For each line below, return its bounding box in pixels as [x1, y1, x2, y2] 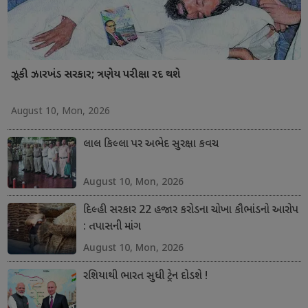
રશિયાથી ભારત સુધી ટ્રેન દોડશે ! [82, 269, 208, 284]
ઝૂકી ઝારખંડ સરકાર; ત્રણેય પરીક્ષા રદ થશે [10, 67, 180, 82]
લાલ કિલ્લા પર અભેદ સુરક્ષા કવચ [82, 137, 219, 152]
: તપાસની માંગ [82, 219, 141, 234]
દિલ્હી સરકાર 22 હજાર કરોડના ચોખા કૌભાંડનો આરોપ [82, 203, 298, 218]
